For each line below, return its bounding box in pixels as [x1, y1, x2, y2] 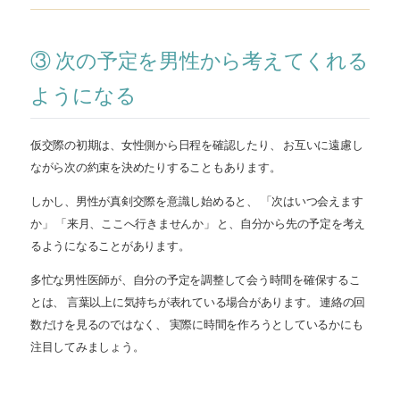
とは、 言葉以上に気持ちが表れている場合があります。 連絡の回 [30, 296, 366, 309]
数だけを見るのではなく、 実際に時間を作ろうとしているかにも [30, 318, 363, 331]
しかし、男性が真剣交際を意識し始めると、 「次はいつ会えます [30, 195, 363, 208]
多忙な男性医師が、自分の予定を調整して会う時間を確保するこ [30, 273, 361, 287]
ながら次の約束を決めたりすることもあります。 [30, 161, 281, 174]
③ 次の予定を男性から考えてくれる [30, 50, 369, 73]
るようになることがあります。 [30, 239, 190, 253]
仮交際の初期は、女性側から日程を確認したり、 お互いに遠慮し [30, 138, 363, 152]
